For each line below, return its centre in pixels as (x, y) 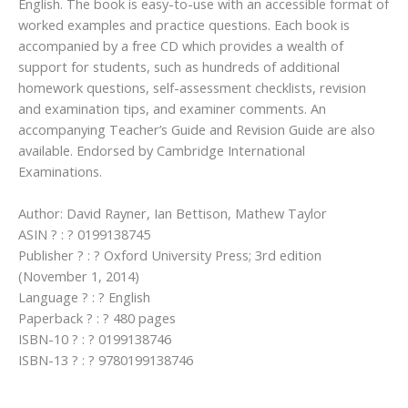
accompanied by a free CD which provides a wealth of (181, 45)
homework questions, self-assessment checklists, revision (192, 87)
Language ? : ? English (84, 297)
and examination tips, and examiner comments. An (172, 108)
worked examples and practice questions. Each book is (184, 24)
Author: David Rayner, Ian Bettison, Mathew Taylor (173, 214)
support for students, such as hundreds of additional (179, 66)
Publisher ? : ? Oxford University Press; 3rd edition (170, 255)
